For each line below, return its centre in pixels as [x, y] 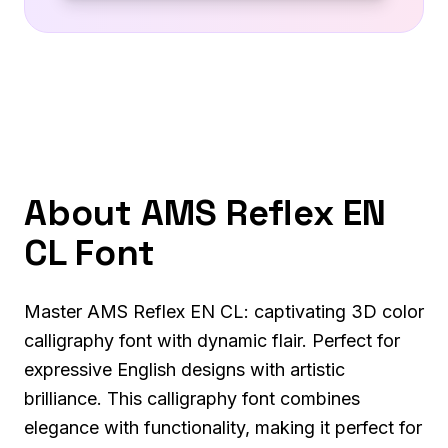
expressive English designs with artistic [184, 369]
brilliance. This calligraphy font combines [192, 398]
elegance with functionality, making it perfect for [223, 427]
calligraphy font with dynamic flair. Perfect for [212, 340]
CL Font [89, 252]
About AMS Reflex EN [205, 212]
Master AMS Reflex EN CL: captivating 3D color [224, 311]
